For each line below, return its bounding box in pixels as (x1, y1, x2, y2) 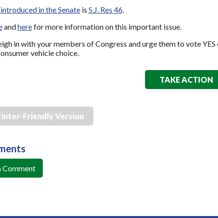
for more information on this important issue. (32, 22, 182, 31)
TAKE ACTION (160, 75, 214, 84)
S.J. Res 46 (88, 5, 123, 14)
